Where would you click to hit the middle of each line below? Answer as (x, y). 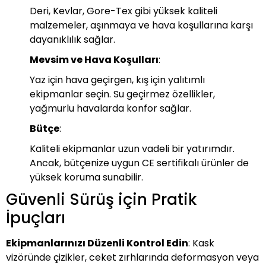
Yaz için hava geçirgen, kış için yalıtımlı (117, 80)
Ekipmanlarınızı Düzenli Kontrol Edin (97, 243)
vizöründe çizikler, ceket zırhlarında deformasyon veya (132, 257)
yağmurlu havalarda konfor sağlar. (110, 108)
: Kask (201, 243)
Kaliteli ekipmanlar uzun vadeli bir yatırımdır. (132, 149)
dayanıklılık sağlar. (72, 39)
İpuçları (36, 218)
